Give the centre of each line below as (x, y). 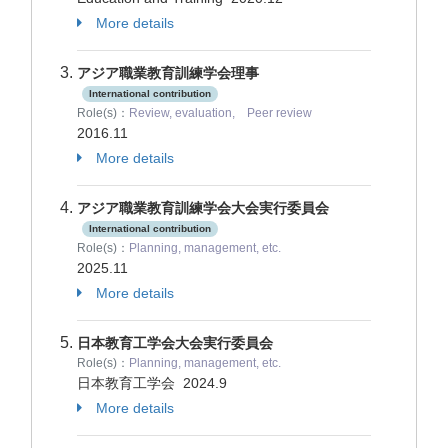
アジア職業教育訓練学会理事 (168, 73)
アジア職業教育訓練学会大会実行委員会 (203, 208)
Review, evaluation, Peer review (220, 113)
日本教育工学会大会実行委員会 (175, 343)
